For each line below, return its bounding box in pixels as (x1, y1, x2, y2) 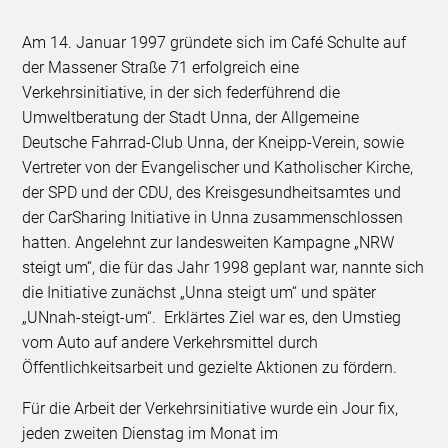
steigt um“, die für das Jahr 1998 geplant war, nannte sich (22, 257, 425, 277)
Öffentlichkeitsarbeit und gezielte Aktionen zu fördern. (22, 357, 398, 377)
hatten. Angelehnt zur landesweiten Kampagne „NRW (22, 232, 395, 252)
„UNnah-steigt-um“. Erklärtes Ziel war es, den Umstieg (22, 307, 402, 327)
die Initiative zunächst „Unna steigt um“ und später (22, 282, 377, 302)
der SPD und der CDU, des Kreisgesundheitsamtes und (22, 182, 402, 202)
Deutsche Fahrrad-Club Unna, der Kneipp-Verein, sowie (22, 132, 405, 152)
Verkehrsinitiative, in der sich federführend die (22, 82, 341, 102)
